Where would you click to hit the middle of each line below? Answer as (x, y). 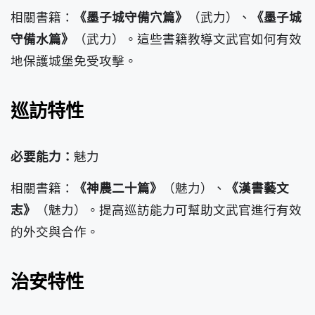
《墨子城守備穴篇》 (131, 17)
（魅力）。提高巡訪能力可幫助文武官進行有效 (169, 210)
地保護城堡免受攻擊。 (74, 61)
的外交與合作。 (55, 232)
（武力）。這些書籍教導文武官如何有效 (188, 39)
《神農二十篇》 (118, 188)
